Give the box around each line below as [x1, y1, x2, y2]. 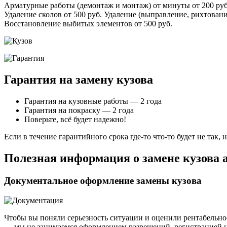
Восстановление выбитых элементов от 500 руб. [4, 19, 172, 28]
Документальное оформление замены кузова [4, 175, 202, 186]
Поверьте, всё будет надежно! [24, 115, 126, 124]
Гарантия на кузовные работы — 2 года [24, 97, 162, 106]
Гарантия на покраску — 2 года [24, 106, 134, 115]
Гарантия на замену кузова [4, 73, 153, 87]
